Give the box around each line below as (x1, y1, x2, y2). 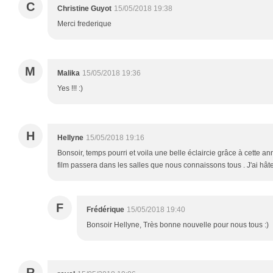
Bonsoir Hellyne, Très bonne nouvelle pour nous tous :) (87, 220, 269, 229)
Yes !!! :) (57, 83, 83, 93)
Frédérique (87, 205, 124, 214)
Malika (57, 68, 80, 77)
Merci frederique (57, 19, 112, 28)
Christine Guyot (57, 4, 112, 13)
